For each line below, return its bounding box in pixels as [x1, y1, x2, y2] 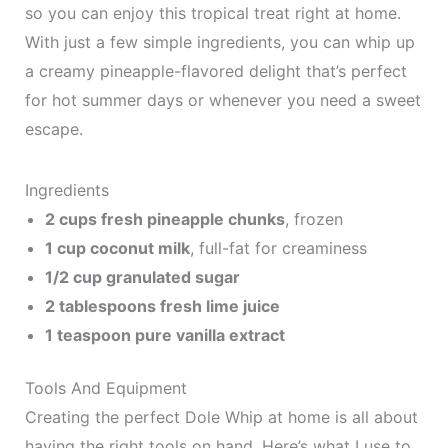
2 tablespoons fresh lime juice [44, 296, 280, 316]
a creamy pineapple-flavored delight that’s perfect [24, 61, 407, 81]
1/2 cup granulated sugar [44, 267, 240, 287]
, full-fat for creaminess [189, 238, 367, 258]
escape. [24, 119, 83, 139]
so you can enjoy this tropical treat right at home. [24, 3, 401, 23]
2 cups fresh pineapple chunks [44, 209, 285, 229]
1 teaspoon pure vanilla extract [44, 325, 285, 345]
